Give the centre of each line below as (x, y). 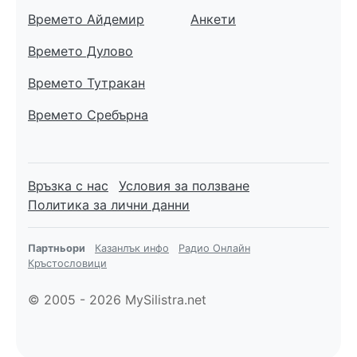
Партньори (57, 248)
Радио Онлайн (214, 248)
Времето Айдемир (86, 19)
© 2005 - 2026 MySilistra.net (117, 299)
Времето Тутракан (86, 82)
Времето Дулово (80, 51)
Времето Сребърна (88, 114)
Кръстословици (67, 263)
